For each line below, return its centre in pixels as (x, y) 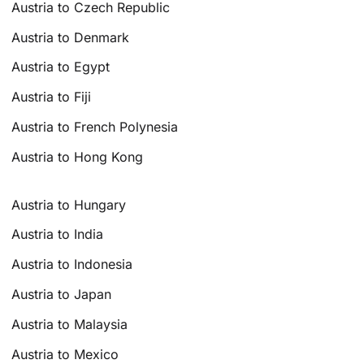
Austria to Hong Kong (78, 156)
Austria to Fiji (52, 97)
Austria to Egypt (61, 67)
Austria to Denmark (71, 37)
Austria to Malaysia (70, 324)
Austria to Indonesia (72, 264)
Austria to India (58, 234)
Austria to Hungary (69, 204)
